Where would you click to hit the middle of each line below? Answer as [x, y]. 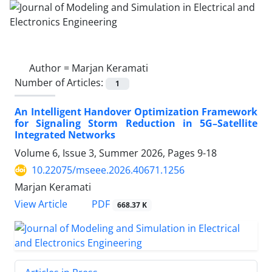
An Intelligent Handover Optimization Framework [136, 112]
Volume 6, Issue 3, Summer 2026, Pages [106, 153]
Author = [50, 68]
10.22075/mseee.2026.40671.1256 [108, 170]
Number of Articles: [60, 83]
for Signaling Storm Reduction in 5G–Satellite [136, 124]
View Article [41, 204]
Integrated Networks [65, 135]
